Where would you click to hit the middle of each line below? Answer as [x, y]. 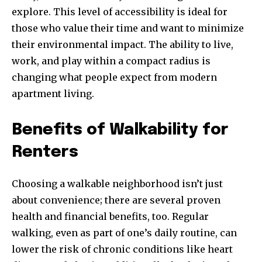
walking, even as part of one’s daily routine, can [124, 233]
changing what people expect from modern [114, 77]
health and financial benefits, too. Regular [110, 217]
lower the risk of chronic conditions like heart [122, 249]
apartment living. [53, 94]
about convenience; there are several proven [116, 200]
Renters [45, 153]
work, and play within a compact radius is [111, 61]
